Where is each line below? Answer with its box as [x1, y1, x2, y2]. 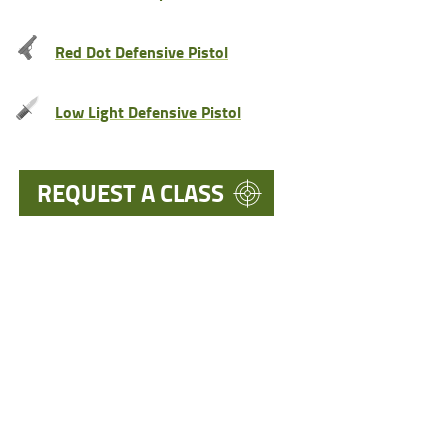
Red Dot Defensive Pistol [54, 39, 228, 63]
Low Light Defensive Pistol [54, 99, 241, 123]
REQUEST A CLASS [36, 174, 224, 210]
